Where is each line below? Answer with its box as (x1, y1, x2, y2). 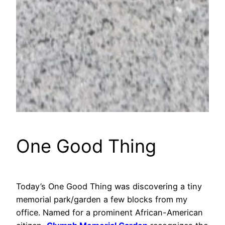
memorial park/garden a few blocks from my (16, 194, 187, 205)
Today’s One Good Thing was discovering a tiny (16, 181, 202, 192)
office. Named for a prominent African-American (16, 207, 203, 218)
